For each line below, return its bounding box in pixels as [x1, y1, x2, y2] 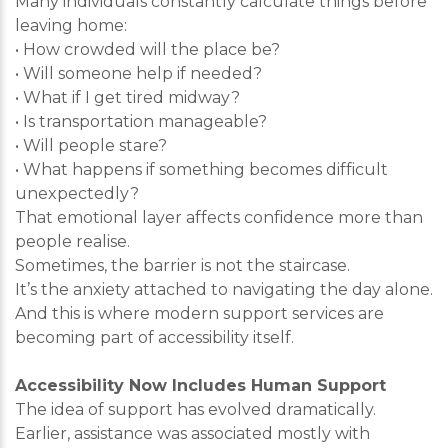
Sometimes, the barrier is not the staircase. [15, 256, 350, 275]
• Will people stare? [15, 136, 167, 155]
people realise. [15, 232, 130, 251]
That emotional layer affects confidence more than [15, 208, 423, 227]
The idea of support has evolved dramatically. [15, 400, 376, 419]
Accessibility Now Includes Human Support [15, 376, 386, 395]
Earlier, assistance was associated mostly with [15, 424, 370, 443]
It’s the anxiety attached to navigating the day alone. [15, 280, 433, 299]
